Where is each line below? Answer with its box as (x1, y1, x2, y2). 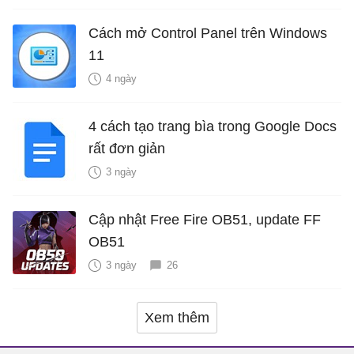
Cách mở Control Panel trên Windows (88, 24, 327, 41)
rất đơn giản (88, 140, 165, 156)
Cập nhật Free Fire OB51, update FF (88, 211, 321, 228)
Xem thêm (145, 309, 209, 326)
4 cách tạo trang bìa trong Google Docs (88, 118, 337, 134)
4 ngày (106, 72, 137, 85)
